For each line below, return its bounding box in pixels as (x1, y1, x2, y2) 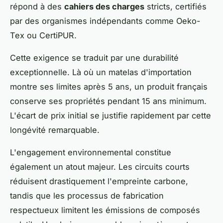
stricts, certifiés (144, 1, 207, 11)
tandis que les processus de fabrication (10, 190, 164, 201)
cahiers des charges (64, 1, 144, 11)
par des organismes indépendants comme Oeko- (10, 15, 201, 26)
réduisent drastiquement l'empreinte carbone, (10, 176, 188, 186)
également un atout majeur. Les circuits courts (10, 161, 190, 172)
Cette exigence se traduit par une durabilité (10, 52, 179, 63)
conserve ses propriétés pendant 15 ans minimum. (10, 96, 207, 106)
